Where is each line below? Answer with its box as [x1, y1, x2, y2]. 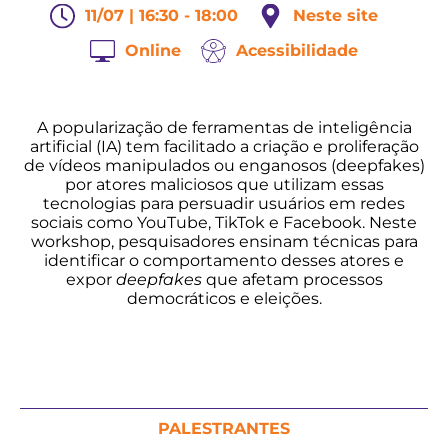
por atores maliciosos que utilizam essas [64, 175, 384, 194]
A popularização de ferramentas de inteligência [36, 118, 412, 137]
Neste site [293, 6, 378, 25]
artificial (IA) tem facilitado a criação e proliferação [29, 137, 419, 156]
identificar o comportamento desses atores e [44, 251, 404, 270]
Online [125, 41, 181, 60]
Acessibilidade [236, 41, 358, 60]
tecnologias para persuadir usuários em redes [43, 194, 405, 213]
